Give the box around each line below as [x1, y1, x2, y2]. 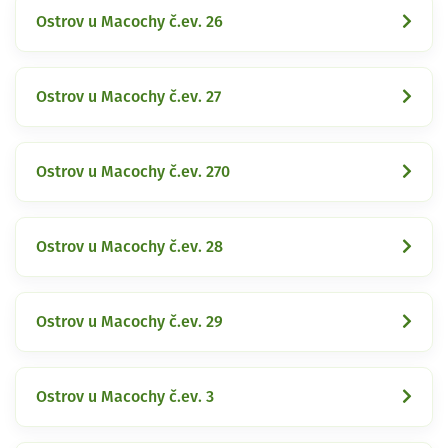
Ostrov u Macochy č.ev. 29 [36, 313, 223, 330]
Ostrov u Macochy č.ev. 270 [36, 163, 230, 180]
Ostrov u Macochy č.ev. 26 [36, 13, 223, 30]
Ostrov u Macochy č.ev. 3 [36, 388, 214, 405]
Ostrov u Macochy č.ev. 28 [36, 238, 223, 255]
